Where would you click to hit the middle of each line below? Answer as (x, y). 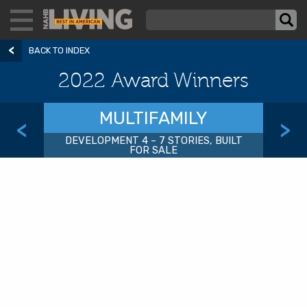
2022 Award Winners (153, 81)
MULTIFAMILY (153, 118)
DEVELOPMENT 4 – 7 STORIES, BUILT (153, 140)
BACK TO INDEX (59, 50)
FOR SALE (153, 150)
